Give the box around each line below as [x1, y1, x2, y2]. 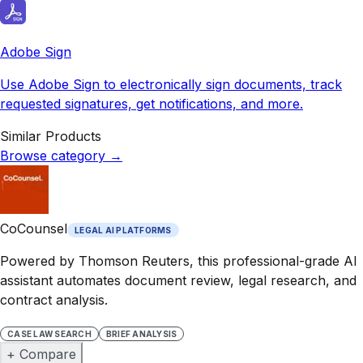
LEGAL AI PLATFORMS [75, 224, 172, 235]
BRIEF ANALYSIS [105, 328, 177, 339]
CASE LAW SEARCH [7, 328, 92, 339]
